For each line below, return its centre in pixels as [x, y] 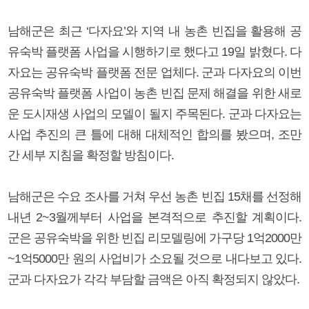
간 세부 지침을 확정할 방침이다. [91, 155]
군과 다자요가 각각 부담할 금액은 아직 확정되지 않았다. [153, 279]
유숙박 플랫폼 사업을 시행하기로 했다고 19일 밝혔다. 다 [154, 51]
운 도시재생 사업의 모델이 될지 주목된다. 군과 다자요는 [154, 113]
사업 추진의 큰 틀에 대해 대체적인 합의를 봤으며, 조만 [154, 134]
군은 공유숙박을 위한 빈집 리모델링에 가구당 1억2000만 [154, 238]
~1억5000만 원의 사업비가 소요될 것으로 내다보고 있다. [154, 258]
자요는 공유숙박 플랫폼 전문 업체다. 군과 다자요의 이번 [154, 72]
